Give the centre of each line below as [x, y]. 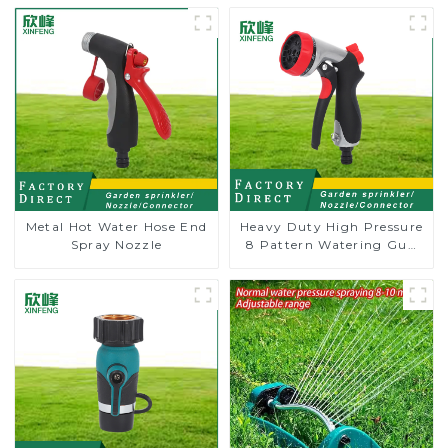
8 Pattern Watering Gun [331, 244]
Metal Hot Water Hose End [116, 226]
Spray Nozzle [116, 244]
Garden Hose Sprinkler [331, 262]
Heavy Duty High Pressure [331, 226]
